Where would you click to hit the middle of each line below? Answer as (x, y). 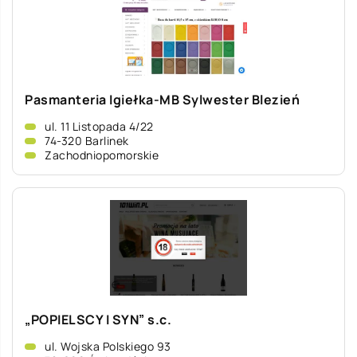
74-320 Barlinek (87, 141)
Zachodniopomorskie (102, 155)
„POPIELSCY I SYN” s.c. (98, 320)
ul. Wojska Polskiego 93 (108, 346)
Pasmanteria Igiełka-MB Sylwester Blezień (162, 100)
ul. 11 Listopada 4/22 (99, 126)
